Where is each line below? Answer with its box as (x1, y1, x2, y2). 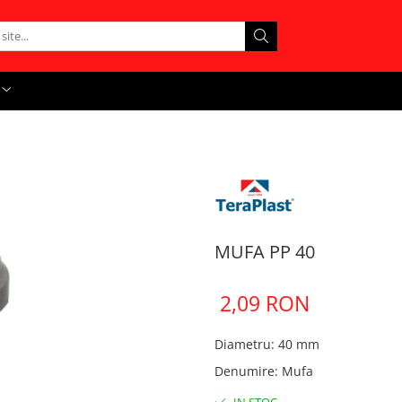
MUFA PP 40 (214, 240, 315, 264)
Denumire (214, 363, 275, 380)
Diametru (214, 336, 271, 353)
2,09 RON (220, 289, 310, 318)
